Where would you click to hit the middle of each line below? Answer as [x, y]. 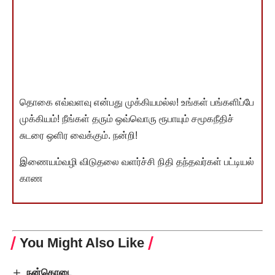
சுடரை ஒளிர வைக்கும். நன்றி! [79, 135]
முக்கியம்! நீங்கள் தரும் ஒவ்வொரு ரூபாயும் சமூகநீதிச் [127, 118]
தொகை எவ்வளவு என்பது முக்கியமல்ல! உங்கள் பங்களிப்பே [137, 102]
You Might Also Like [82, 242]
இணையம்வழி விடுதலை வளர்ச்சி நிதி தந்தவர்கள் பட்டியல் [137, 161]
